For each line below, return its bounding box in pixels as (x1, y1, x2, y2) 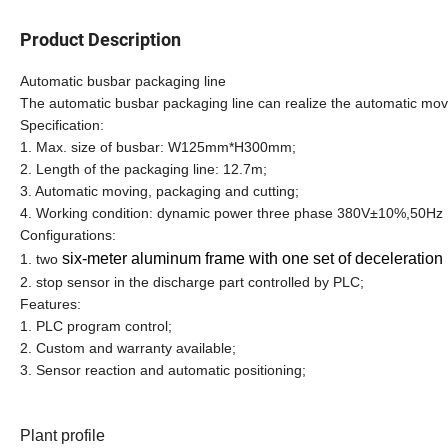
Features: (20, 295, 81, 312)
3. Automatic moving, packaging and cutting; (20, 182, 299, 199)
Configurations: (20, 226, 116, 243)
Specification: (20, 116, 104, 133)
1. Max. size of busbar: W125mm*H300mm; (20, 138, 296, 155)
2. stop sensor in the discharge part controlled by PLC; (20, 273, 364, 290)
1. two (20, 250, 62, 267)
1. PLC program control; (20, 317, 172, 334)
